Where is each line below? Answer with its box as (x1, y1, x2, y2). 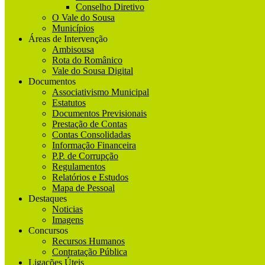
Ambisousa (52, 44, 94, 54)
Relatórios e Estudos (52, 172, 128, 182)
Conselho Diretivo (76, 1, 144, 12)
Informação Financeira (52, 140, 136, 150)
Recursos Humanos (52, 235, 125, 246)
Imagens (52, 214, 83, 225)
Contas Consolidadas (52, 129, 131, 140)
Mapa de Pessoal (52, 182, 115, 193)
